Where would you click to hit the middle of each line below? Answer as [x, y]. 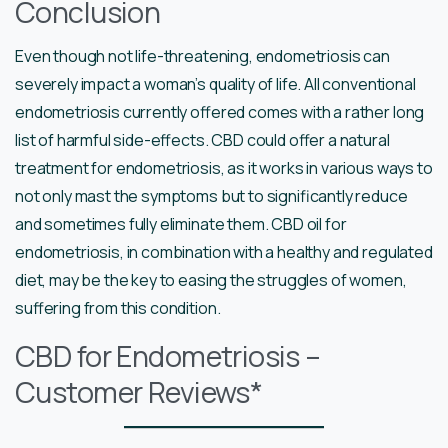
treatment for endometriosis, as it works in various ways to [224, 168]
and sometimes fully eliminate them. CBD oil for [181, 224]
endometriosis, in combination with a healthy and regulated [224, 252]
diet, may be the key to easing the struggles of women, [211, 280]
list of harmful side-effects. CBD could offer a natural [202, 140]
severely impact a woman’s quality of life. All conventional [215, 84]
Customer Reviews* [139, 392]
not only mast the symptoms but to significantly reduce [211, 196]
